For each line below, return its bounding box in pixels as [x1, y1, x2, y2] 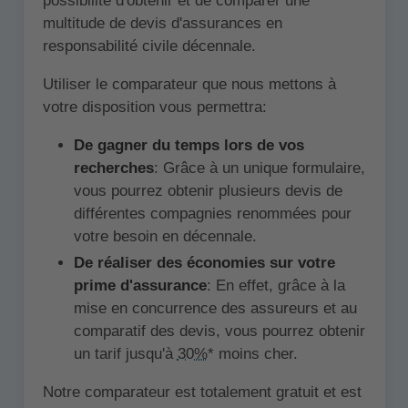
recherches [73, 158, 154, 177]
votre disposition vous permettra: [42, 97, 267, 116]
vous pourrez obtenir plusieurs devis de [73, 181, 342, 199]
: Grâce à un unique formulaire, [153, 158, 365, 177]
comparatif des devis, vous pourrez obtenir [73, 322, 365, 341]
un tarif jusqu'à [73, 345, 178, 363]
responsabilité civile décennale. [42, 36, 256, 55]
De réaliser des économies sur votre [73, 254, 335, 272]
